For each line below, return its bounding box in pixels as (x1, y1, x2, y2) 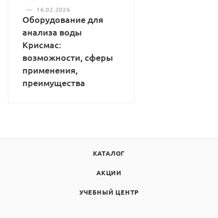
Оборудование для (22, 14, 103, 25)
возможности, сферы (22, 52, 113, 63)
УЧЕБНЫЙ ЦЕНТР (79, 188, 139, 197)
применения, (22, 64, 78, 76)
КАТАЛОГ (92, 149, 126, 158)
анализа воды (22, 26, 82, 38)
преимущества (22, 77, 85, 89)
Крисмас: (22, 39, 61, 51)
